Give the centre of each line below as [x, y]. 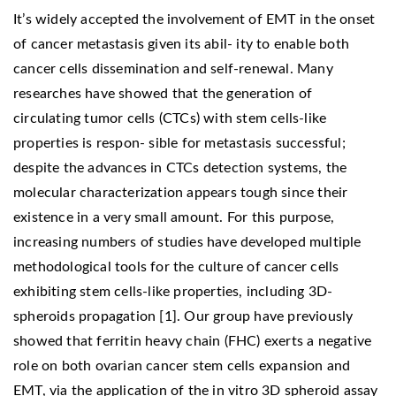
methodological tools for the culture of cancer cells [176, 267]
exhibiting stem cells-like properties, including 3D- [173, 291]
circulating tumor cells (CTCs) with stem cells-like [170, 118]
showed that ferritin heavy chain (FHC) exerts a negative [193, 341]
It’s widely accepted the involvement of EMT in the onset [194, 19]
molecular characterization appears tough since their [181, 192]
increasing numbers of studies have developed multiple [187, 242]
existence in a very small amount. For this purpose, [174, 217]
